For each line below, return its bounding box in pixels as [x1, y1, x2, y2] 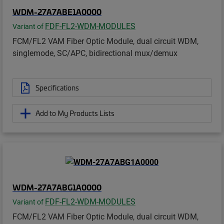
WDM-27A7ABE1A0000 [12, 6, 101, 17]
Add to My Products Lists [35, 108, 114, 118]
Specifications [35, 82, 79, 93]
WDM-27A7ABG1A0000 [12, 181, 101, 193]
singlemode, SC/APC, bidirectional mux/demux [12, 47, 177, 58]
